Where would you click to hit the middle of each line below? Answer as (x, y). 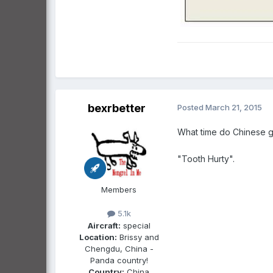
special (135, 225)
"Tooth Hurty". (206, 159)
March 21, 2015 (234, 108)
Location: (98, 237)
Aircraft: (104, 225)
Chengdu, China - (119, 248)
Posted (191, 108)
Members (119, 190)
